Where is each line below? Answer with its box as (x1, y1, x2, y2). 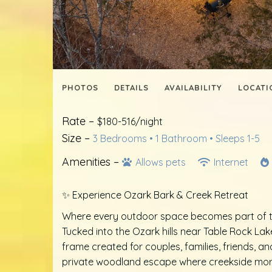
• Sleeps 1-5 (209, 132, 260, 145)
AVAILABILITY (165, 83, 222, 93)
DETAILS (114, 83, 149, 93)
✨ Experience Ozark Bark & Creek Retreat (62, 189, 248, 202)
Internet (211, 156, 251, 169)
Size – (62, 131, 93, 146)
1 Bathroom (155, 132, 209, 145)
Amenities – (62, 155, 122, 169)
